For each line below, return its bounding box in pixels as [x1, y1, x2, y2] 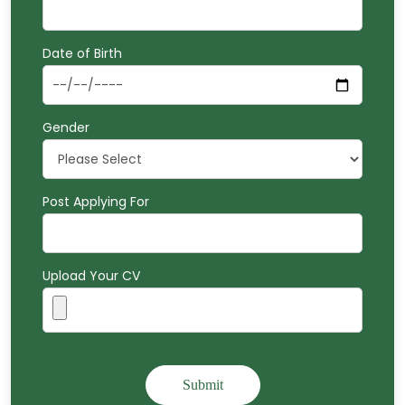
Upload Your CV [42, 267, 140, 285]
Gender [42, 118, 89, 137]
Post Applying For [42, 193, 149, 211]
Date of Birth [42, 44, 122, 62]
